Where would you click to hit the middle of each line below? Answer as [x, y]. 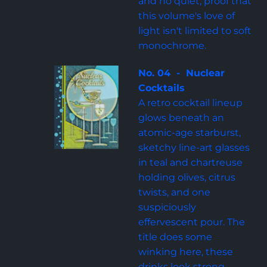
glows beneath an [182, 118]
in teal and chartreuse [191, 162]
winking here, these [187, 252]
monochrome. [172, 46]
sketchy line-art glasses [195, 148]
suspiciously [168, 207]
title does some [176, 237]
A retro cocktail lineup [191, 103]
